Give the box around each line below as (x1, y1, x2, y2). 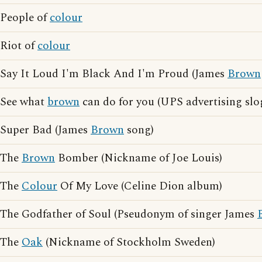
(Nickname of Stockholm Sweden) (43, 234, 215, 251)
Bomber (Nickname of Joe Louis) (55, 150, 222, 167)
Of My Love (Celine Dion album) (57, 178, 222, 195)
